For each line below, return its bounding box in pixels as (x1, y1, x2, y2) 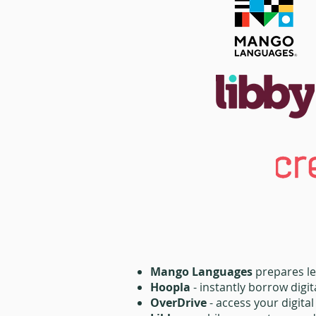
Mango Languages (150, 264, 253, 279)
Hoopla (150, 279, 190, 295)
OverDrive (150, 295, 207, 310)
